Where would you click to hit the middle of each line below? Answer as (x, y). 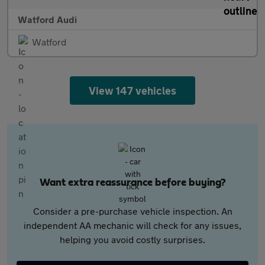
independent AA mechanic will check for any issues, (132, 225)
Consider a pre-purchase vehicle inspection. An (132, 211)
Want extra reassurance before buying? (132, 183)
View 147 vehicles (132, 91)
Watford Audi (47, 19)
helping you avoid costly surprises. (132, 239)
